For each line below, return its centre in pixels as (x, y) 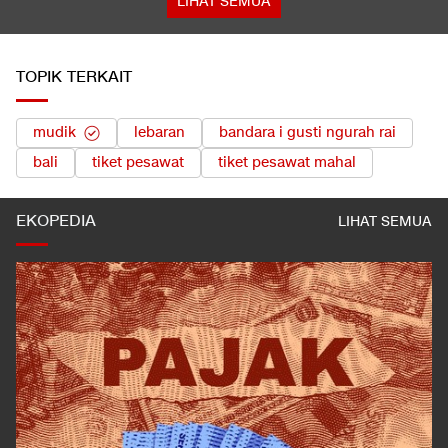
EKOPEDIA (56, 222)
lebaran (159, 133)
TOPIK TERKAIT (74, 78)
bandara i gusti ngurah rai (307, 133)
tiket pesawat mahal (287, 163)
